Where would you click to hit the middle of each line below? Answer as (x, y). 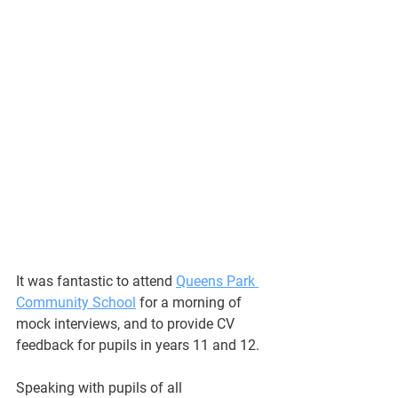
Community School (76, 302)
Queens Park (217, 281)
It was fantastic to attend (96, 281)
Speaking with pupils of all (101, 387)
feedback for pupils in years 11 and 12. (138, 345)
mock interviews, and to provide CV (127, 323)
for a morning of (191, 302)
